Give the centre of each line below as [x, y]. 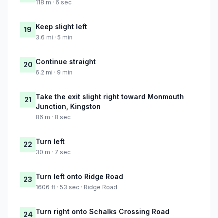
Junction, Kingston [68, 107]
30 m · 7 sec [53, 152]
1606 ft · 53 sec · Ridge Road [76, 187]
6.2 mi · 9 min [54, 73]
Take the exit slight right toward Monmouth [110, 97]
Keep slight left [61, 27]
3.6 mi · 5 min [54, 37]
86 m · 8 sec [53, 117]
